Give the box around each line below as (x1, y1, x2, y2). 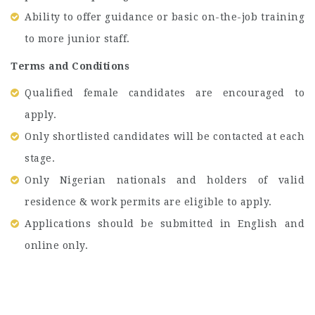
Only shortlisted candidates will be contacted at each (25, 131, 304, 142)
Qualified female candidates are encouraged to (25, 87, 304, 98)
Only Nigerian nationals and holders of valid (25, 174, 304, 186)
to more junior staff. (25, 33, 130, 44)
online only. (25, 240, 88, 251)
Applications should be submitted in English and (25, 218, 304, 229)
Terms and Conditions (11, 60, 129, 72)
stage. (25, 153, 55, 164)
